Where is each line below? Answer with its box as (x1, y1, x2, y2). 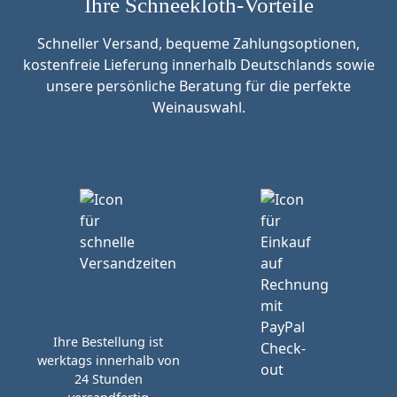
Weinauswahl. (152, 97, 245, 118)
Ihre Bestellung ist (53, 332, 163, 350)
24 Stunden (74, 370, 143, 387)
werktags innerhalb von (36, 351, 180, 369)
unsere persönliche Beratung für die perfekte (46, 76, 351, 97)
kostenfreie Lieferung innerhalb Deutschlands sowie (22, 55, 375, 75)
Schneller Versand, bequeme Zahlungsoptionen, (37, 34, 360, 54)
